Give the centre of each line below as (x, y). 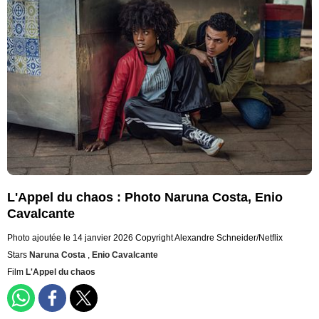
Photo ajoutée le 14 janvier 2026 (70, 238)
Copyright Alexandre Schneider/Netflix (209, 238)
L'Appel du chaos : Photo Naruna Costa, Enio (145, 198)
